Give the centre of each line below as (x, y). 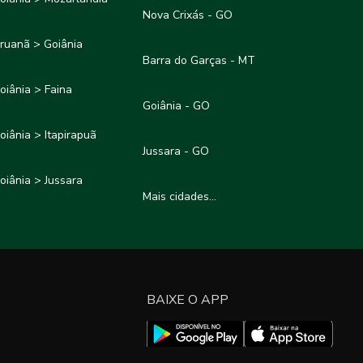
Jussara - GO (176, 152)
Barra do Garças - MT (199, 61)
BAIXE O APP (188, 299)
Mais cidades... (180, 197)
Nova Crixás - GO (188, 15)
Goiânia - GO (177, 106)
